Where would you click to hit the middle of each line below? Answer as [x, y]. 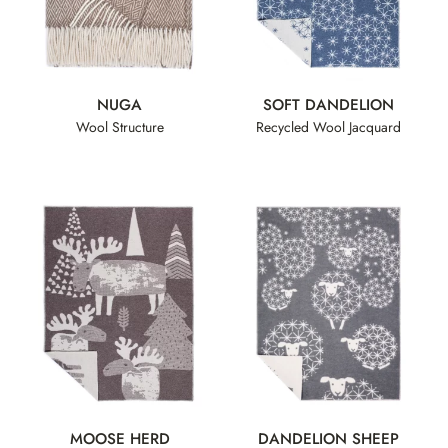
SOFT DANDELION [328, 105]
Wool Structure [119, 126]
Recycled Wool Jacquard [328, 126]
